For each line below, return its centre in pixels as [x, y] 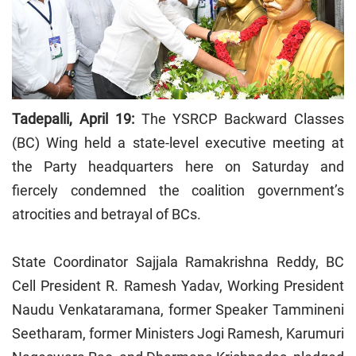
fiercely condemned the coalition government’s [178, 191]
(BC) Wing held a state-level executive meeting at [178, 143]
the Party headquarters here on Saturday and [178, 167]
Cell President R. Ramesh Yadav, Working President [178, 286]
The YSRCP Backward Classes [239, 119]
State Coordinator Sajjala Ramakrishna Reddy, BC [178, 262]
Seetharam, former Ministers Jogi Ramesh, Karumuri [178, 334]
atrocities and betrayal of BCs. [108, 215]
